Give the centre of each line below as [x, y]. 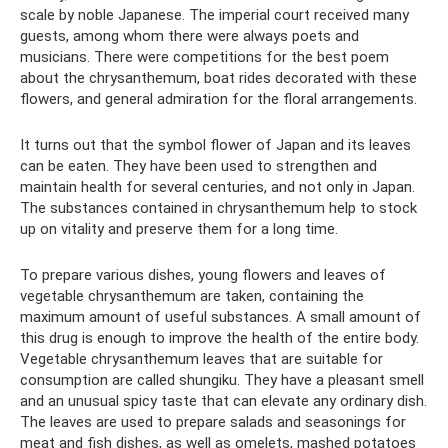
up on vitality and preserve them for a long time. [179, 229]
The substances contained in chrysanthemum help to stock [218, 208]
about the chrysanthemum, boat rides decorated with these [218, 78]
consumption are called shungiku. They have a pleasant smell [222, 380]
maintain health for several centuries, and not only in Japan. [217, 187]
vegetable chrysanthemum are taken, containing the [192, 296]
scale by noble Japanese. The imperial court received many [214, 15]
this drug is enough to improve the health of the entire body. [219, 338]
